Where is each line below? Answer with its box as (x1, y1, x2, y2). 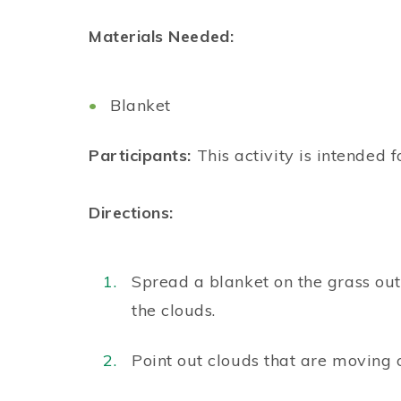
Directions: (89, 202, 174, 223)
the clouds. (132, 300, 216, 320)
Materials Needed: (89, 26, 235, 47)
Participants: (89, 145, 197, 166)
